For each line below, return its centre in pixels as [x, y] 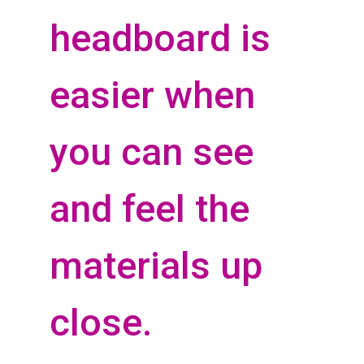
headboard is [160, 39]
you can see [152, 152]
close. [101, 323]
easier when [152, 95]
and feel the [149, 209]
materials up [156, 266]
